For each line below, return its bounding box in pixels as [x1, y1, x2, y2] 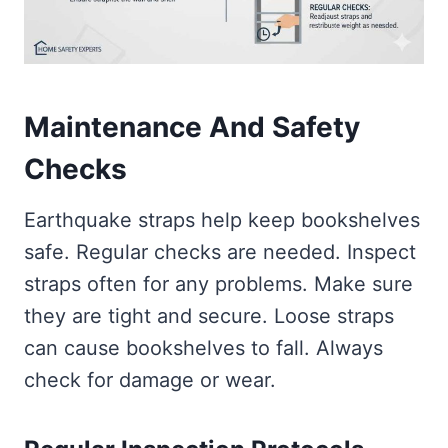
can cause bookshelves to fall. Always [24, 336, 383, 361]
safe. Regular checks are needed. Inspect [24, 240, 416, 265]
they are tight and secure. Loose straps [24, 304, 394, 329]
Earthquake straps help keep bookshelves [24, 208, 420, 233]
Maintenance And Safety [24, 110, 360, 145]
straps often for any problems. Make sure [24, 272, 413, 297]
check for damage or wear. [24, 368, 276, 393]
